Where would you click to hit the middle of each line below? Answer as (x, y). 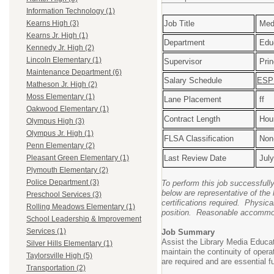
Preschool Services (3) (64, 195)
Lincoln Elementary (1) (64, 60)
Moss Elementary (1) (61, 97)
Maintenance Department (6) (74, 72)
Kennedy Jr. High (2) (60, 48)
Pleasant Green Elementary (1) (78, 158)
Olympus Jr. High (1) (60, 134)
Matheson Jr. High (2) (62, 85)
